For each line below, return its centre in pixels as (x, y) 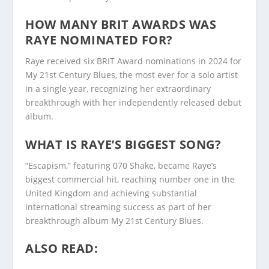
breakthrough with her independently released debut (134, 103)
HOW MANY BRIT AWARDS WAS (121, 25)
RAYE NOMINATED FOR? (99, 40)
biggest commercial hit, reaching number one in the (130, 179)
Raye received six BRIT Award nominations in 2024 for (134, 61)
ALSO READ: (62, 249)
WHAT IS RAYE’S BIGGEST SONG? (123, 144)
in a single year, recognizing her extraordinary (118, 89)
